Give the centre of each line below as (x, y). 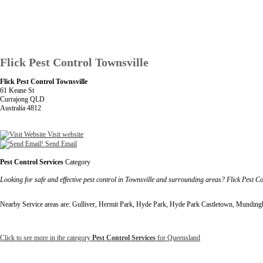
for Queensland (178, 237)
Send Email (60, 144)
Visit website (65, 134)
